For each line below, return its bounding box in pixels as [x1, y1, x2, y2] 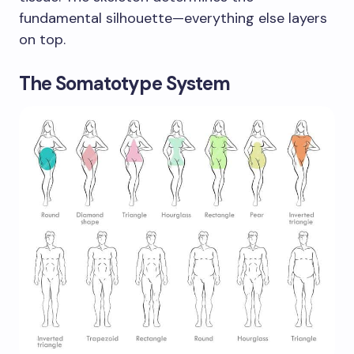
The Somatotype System [19, 70, 230, 96]
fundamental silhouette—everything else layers [19, 8, 327, 28]
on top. [19, 29, 66, 49]
